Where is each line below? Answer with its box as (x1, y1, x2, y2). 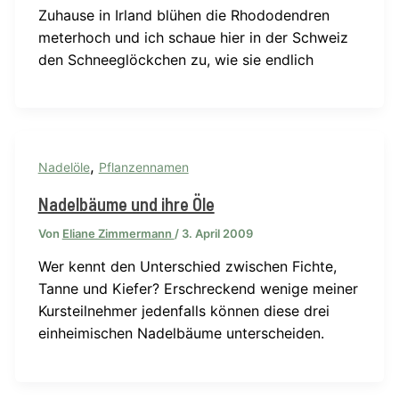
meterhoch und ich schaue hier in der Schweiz (37, 28, 348, 46)
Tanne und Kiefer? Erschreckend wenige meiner (37, 280, 358, 298)
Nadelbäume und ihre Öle (37, 193, 215, 216)
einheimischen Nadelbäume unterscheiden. (37, 324, 324, 343)
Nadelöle (37, 159, 90, 175)
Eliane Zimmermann (61, 226, 175, 241)
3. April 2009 (181, 226, 253, 241)
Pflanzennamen (98, 159, 189, 175)
